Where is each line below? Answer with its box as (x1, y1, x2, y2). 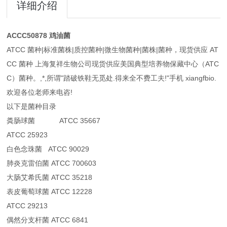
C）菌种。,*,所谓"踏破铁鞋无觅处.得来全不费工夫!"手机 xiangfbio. (7, 74, 217, 83)
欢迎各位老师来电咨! (7, 88, 73, 97)
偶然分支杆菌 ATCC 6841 (7, 216, 89, 224)
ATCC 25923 (7, 131, 48, 139)
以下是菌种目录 (7, 102, 57, 111)
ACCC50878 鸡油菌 (7, 31, 71, 40)
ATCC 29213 (7, 202, 48, 210)
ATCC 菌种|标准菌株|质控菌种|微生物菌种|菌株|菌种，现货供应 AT (7, 46, 219, 54)
